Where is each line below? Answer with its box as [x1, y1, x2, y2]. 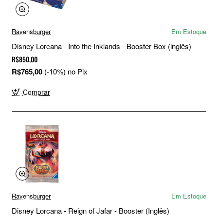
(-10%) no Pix [44, 66, 88, 76]
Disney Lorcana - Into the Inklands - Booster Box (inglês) [12, 40, 191, 51]
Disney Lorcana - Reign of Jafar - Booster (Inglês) [12, 205, 169, 216]
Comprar [22, 87, 50, 97]
